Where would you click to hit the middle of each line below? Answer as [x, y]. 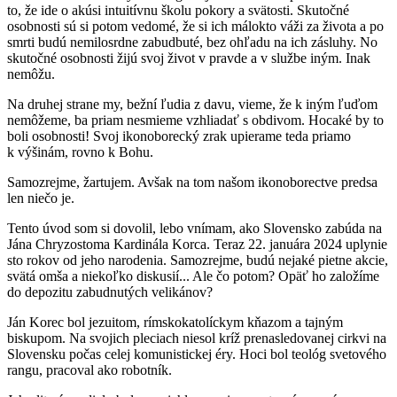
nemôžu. [31, 74]
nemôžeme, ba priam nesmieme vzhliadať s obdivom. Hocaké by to [195, 121]
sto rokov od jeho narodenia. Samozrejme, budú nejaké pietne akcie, [198, 261]
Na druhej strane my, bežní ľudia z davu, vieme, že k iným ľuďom [192, 105]
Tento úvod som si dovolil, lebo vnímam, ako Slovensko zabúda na [195, 229]
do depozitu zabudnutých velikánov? [112, 292]
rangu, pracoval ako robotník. [91, 370]
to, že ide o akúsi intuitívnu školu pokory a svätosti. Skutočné [178, 11]
